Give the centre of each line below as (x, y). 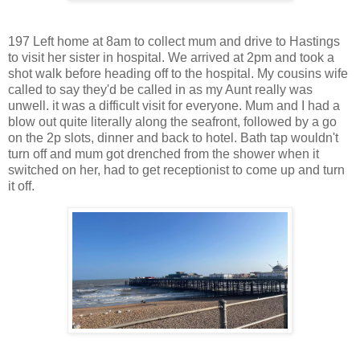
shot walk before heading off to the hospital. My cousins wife (178, 73)
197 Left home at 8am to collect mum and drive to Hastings (174, 41)
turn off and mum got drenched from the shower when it (164, 153)
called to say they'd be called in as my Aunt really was (160, 89)
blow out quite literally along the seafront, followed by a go (172, 121)
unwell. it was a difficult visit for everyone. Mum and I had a (174, 105)
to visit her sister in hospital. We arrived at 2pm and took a (171, 57)
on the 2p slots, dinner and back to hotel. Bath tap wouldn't (173, 137)
